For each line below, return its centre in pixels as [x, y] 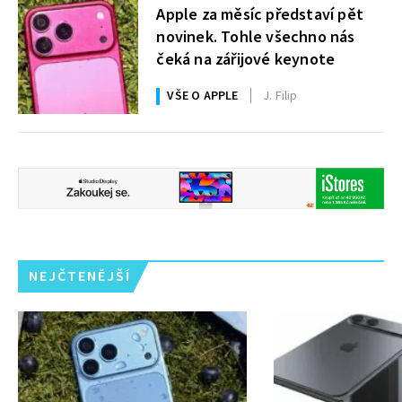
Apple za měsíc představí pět [260, 15]
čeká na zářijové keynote [246, 60]
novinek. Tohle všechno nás [256, 38]
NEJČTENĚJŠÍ [80, 276]
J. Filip [280, 96]
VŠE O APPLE [203, 96]
